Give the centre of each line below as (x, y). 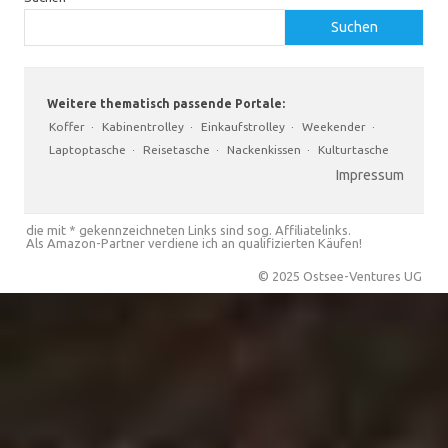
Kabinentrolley (143, 126)
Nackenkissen (264, 149)
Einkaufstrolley (243, 126)
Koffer (67, 126)
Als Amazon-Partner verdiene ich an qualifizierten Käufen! (194, 242)
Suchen (354, 26)
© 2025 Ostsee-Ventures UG (340, 275)
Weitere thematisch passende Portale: (164, 103)
